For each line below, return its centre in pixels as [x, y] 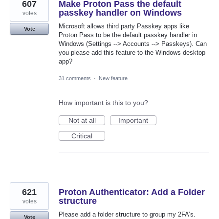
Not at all [82, 120]
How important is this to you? [103, 103]
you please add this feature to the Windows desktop [132, 53]
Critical [82, 136]
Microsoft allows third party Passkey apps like [124, 26]
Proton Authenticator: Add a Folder [132, 192]
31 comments [75, 78]
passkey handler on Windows [120, 13]
